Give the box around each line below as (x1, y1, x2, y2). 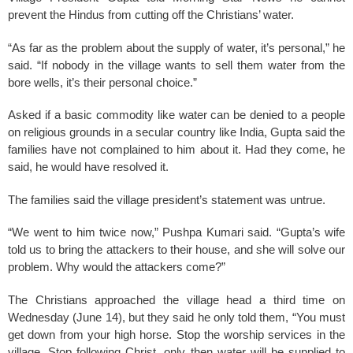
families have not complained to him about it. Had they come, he (8, 143, 345, 156)
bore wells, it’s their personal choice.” (8, 75, 197, 89)
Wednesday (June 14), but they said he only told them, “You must (8, 310, 345, 324)
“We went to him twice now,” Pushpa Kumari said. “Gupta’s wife (8, 225, 345, 239)
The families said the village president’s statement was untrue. (8, 192, 325, 206)
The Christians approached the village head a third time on (8, 292, 345, 307)
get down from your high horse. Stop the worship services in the (8, 327, 345, 341)
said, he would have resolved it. (8, 160, 169, 173)
